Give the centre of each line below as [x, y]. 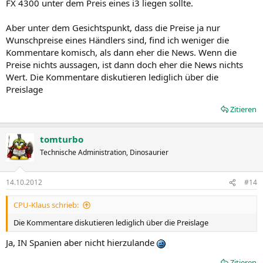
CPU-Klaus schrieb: [46, 205]
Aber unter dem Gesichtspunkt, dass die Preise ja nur [113, 27]
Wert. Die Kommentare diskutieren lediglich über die [112, 77]
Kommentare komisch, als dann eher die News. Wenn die [121, 52]
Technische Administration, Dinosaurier [104, 152]
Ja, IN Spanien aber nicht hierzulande [81, 242]
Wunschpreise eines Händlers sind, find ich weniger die [117, 40]
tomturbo [62, 139]
